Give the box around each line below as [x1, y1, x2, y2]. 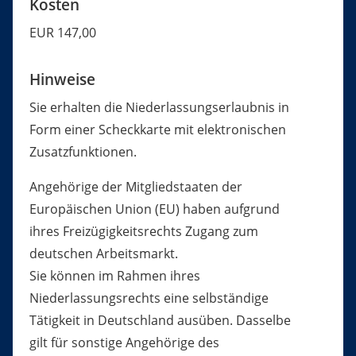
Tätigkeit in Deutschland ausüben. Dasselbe [29, 311, 291, 330]
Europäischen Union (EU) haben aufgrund [29, 200, 280, 219]
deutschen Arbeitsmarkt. [29, 245, 178, 263]
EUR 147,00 [29, 24, 96, 42]
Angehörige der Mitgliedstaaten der [29, 178, 242, 196]
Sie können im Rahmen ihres [29, 267, 200, 285]
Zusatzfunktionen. [29, 143, 137, 161]
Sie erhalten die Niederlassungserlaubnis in [29, 99, 289, 117]
